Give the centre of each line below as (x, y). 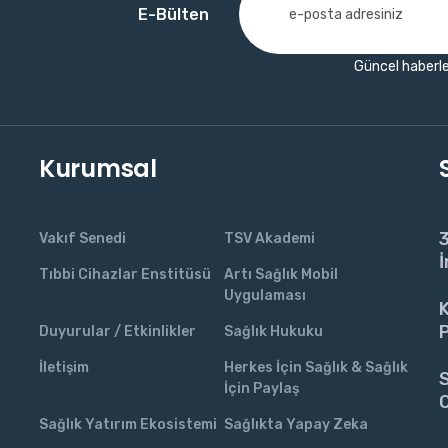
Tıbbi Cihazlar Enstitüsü (125, 274)
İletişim (64, 367)
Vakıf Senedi (82, 238)
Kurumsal (98, 168)
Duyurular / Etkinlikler (117, 331)
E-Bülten (173, 14)
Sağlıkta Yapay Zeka (296, 424)
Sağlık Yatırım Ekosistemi (128, 424)
